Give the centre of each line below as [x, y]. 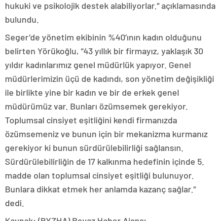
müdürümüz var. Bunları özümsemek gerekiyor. [96, 106]
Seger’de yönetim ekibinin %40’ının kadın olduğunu [103, 37]
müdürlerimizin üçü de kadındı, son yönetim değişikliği [110, 79]
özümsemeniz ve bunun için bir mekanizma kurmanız [106, 134]
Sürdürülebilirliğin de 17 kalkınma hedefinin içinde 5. [105, 162]
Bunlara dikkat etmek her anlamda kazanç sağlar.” [100, 189]
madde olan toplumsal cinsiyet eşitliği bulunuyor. [99, 175]
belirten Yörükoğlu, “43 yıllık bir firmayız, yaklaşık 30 [104, 51]
